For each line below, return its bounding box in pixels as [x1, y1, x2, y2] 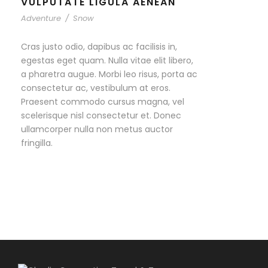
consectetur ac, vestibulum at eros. [21, 82, 170, 95]
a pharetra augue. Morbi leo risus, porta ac [21, 68, 197, 81]
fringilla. [21, 137, 53, 150]
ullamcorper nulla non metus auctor [21, 123, 173, 136]
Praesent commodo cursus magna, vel [21, 96, 184, 108]
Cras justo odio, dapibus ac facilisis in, [21, 41, 177, 53]
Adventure [21, 13, 61, 25]
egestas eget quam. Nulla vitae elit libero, [21, 54, 193, 67]
